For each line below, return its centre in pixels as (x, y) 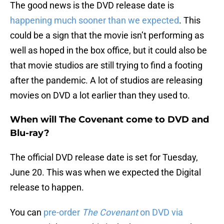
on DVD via (160, 212)
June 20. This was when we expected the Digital (105, 172)
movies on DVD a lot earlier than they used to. (100, 95)
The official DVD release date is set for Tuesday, (104, 157)
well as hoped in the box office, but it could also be (108, 50)
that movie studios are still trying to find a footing (106, 65)
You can (27, 212)
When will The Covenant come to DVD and (109, 120)
